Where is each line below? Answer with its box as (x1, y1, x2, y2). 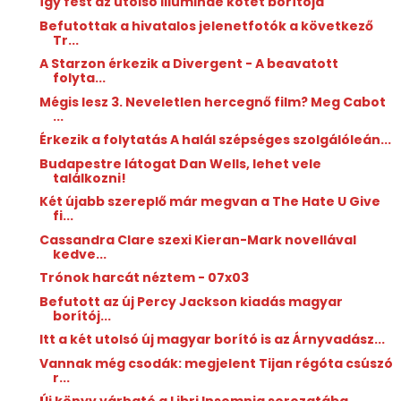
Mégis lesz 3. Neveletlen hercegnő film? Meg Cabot (38, 92, 386, 111)
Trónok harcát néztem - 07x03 (38, 269, 249, 287)
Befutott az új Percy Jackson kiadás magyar (38, 292, 343, 311)
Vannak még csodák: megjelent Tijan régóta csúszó (38, 354, 393, 372)
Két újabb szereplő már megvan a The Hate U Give (38, 192, 380, 211)
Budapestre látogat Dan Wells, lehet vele (38, 154, 321, 173)
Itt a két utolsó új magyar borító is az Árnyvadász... (38, 330, 385, 349)
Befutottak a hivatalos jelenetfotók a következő (38, 16, 373, 35)
